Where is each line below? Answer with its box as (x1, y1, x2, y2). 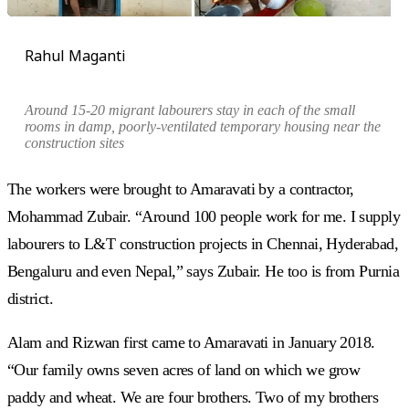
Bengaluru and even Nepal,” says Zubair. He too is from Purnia (7, 261, 400, 280)
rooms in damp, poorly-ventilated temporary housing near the (25, 118, 382, 134)
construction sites (25, 134, 125, 151)
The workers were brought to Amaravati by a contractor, (7, 179, 354, 198)
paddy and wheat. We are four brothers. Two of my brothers (7, 387, 379, 406)
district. (7, 288, 54, 308)
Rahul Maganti (25, 45, 127, 66)
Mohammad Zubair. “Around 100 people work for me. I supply (7, 206, 401, 225)
